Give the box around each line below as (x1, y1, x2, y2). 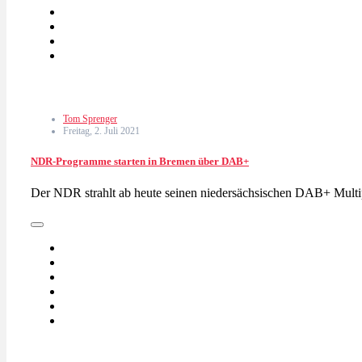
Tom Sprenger (63, 112, 117, 124)
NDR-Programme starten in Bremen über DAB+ (31, 154, 249, 167)
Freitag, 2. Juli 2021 (63, 124, 140, 137)
